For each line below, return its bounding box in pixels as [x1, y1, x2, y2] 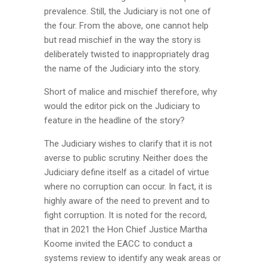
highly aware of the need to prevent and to [44, 195, 210, 206]
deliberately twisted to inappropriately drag [44, 49, 209, 60]
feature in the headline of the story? [44, 115, 185, 126]
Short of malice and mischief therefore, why [44, 86, 217, 97]
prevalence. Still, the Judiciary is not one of [44, 6, 211, 17]
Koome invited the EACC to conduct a [44, 238, 193, 249]
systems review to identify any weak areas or [44, 253, 221, 263]
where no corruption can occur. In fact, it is [44, 181, 212, 192]
